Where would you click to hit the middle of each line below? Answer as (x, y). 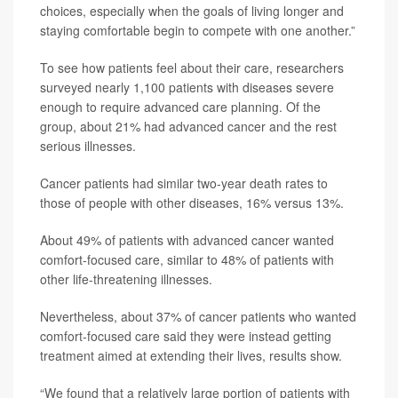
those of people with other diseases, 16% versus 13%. (192, 202)
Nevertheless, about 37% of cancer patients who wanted (198, 316)
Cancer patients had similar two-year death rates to (184, 183)
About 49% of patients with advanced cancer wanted (187, 239)
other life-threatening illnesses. (126, 279)
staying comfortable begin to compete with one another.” (198, 30)
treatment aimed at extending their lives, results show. (191, 355)
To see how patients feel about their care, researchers (192, 67)
